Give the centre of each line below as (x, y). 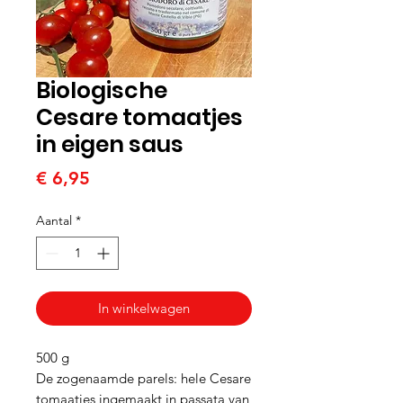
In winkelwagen (144, 308)
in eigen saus (110, 144)
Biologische (102, 90)
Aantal (54, 220)
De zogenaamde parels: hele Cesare (143, 378)
